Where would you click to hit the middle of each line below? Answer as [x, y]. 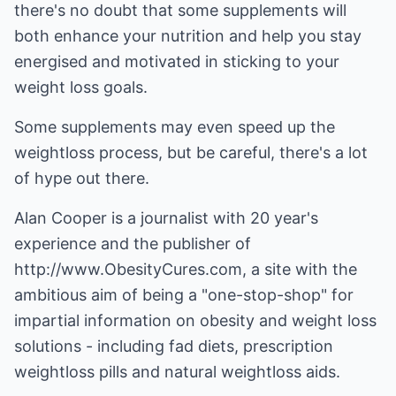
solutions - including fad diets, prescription [174, 346]
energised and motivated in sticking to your [177, 61]
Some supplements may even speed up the [175, 127]
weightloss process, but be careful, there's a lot [191, 152]
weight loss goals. [81, 87]
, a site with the [300, 269]
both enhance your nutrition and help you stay [188, 36]
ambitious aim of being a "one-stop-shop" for [184, 295]
